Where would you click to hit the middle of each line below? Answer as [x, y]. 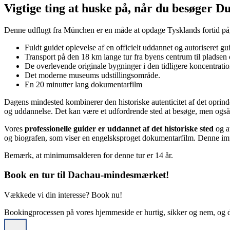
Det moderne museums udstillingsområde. [92, 75]
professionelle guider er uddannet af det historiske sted [119, 128]
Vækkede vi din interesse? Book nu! [63, 195]
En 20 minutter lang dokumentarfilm [83, 84]
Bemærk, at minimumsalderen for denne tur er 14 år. [89, 155]
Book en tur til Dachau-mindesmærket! [87, 175]
